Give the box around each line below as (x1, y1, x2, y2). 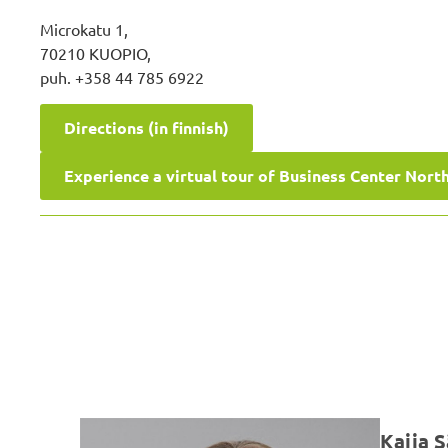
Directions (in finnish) (64, 116, 229, 138)
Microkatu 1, (40, 19, 128, 40)
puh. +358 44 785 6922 (40, 67, 204, 88)
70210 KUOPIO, (40, 43, 151, 64)
